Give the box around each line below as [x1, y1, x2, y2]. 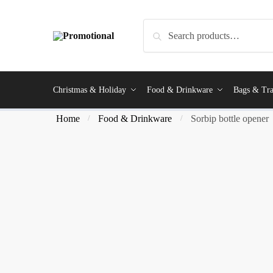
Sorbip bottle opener [190, 113, 269, 124]
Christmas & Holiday [53, 85, 126, 94]
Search [147, 22, 173, 32]
